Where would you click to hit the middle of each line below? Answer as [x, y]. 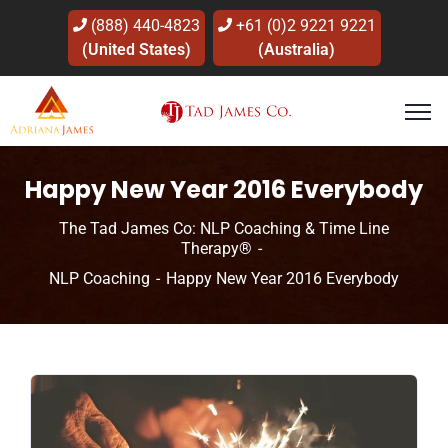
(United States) [136, 49]
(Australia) [296, 49]
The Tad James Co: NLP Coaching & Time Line [224, 228]
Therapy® [216, 248]
